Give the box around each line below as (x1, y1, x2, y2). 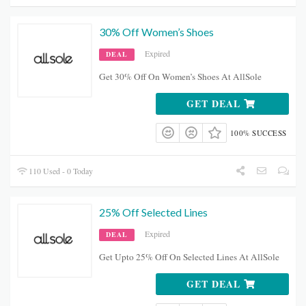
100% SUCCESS (229, 128, 287, 139)
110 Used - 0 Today (27, 165, 94, 177)
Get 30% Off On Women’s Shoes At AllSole (99, 70, 262, 83)
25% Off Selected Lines (99, 206, 208, 219)
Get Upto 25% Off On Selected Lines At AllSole (99, 251, 279, 264)
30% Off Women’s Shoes (99, 25, 214, 39)
